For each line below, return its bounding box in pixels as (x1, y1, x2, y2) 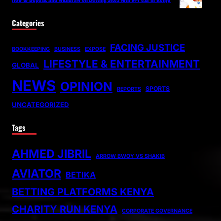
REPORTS (117, 86, 141, 93)
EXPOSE (85, 46, 106, 53)
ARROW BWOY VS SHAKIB (96, 153, 165, 160)
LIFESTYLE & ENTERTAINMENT (43, 58, 200, 71)
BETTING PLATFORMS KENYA (12, 186, 154, 198)
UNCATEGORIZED (12, 101, 69, 109)
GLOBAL (12, 61, 39, 70)
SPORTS (146, 85, 170, 93)
